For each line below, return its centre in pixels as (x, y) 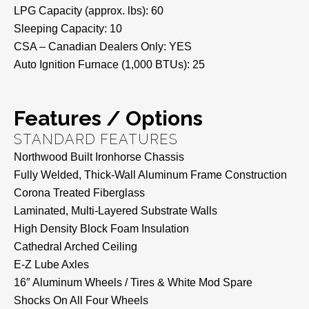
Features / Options (108, 118)
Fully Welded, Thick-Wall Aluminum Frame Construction (150, 175)
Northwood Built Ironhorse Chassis (99, 157)
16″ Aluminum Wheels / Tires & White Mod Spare (133, 282)
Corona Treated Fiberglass (79, 192)
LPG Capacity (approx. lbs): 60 (89, 10)
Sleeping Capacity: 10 (68, 28)
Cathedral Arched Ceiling (76, 246)
